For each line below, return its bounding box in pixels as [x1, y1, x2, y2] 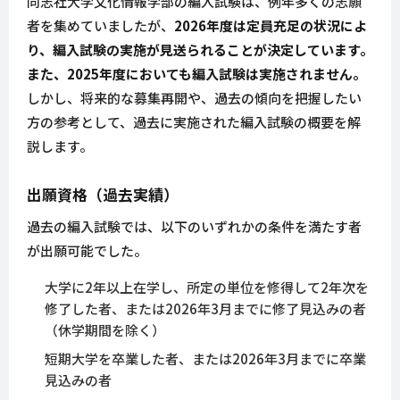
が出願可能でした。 [27, 241, 147, 261]
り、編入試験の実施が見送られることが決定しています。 [27, 40, 373, 60]
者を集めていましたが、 [27, 16, 174, 36]
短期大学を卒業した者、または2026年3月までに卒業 [45, 349, 366, 369]
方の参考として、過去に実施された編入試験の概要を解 [27, 112, 361, 132]
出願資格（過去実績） [27, 183, 179, 206]
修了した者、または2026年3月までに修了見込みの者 [45, 299, 366, 319]
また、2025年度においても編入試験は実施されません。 [27, 64, 366, 84]
